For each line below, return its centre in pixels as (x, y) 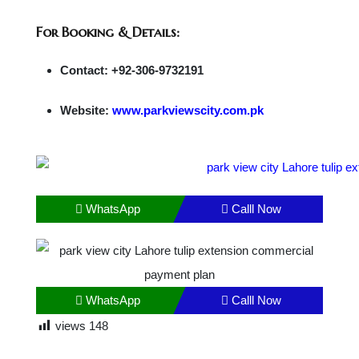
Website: (86, 110)
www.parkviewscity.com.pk (188, 110)
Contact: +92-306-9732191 (132, 70)
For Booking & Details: (108, 32)
